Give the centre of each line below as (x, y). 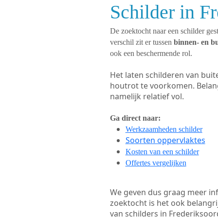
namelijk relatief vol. (147, 96)
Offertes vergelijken (156, 163)
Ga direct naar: (135, 118)
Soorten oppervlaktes (165, 140)
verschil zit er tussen (142, 42)
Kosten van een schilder (162, 152)
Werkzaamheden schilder (164, 129)
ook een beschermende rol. (151, 53)
